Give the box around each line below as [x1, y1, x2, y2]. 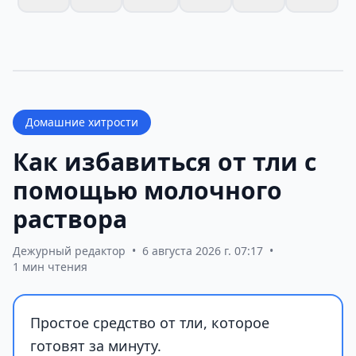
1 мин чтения [13, 259, 87, 275]
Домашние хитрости [25, 114, 138, 130]
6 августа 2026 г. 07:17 [142, 243, 263, 259]
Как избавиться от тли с [13, 145, 316, 179]
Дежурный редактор [13, 243, 126, 259]
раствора [13, 203, 127, 236]
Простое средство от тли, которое [30, 313, 269, 333]
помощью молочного [13, 174, 282, 207]
